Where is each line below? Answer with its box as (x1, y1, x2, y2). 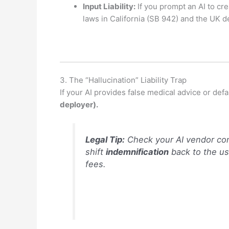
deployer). (60, 99, 98, 109)
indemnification (105, 147, 169, 157)
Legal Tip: (85, 134, 125, 145)
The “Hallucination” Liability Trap (69, 75, 187, 85)
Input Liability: (83, 2, 135, 11)
